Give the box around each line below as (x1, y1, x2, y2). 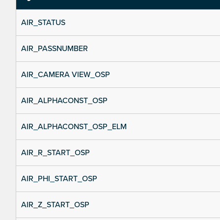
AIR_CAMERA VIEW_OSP (21, 70, 110, 80)
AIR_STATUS (21, 18, 65, 28)
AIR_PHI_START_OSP (21, 174, 97, 184)
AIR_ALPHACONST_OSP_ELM (21, 122, 127, 132)
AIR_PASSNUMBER (21, 44, 88, 54)
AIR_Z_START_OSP (21, 200, 89, 210)
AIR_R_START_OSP (21, 148, 90, 158)
